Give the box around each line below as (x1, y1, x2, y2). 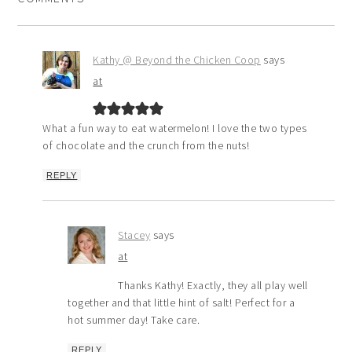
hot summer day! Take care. (68, 313, 200, 328)
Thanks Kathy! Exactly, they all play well (118, 278, 308, 293)
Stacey (118, 228, 151, 243)
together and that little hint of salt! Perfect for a (68, 295, 295, 310)
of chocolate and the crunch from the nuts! (42, 138, 250, 153)
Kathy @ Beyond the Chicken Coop (93, 53, 261, 68)
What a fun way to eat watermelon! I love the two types (42, 121, 307, 136)
